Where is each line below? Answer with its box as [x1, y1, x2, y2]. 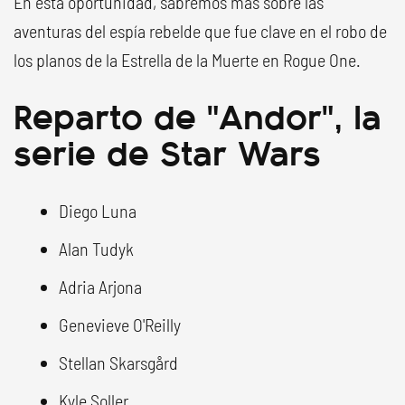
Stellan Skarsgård [59, 352, 178, 373]
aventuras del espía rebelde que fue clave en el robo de [14, 20, 387, 42]
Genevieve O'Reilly [59, 314, 181, 335]
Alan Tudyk [59, 238, 134, 259]
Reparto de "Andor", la [14, 89, 381, 140]
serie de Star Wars [14, 125, 321, 176]
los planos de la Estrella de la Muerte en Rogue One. [14, 49, 361, 71]
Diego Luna [59, 200, 137, 221]
